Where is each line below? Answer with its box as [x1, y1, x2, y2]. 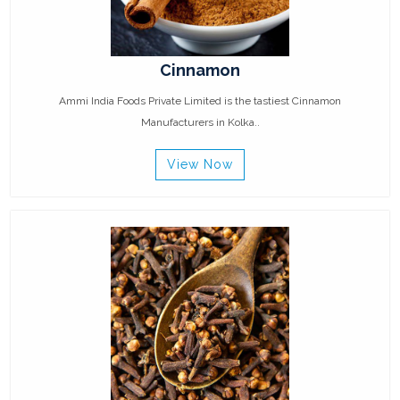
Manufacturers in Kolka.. [140, 116, 260, 129]
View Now [167, 157, 233, 172]
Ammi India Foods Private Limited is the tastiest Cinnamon [59, 95, 341, 108]
